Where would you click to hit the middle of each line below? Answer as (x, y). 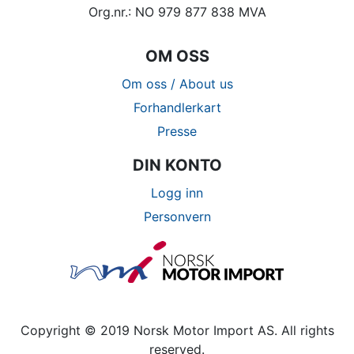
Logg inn (177, 193)
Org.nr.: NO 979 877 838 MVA (177, 12)
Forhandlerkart (177, 107)
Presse (177, 131)
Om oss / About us (177, 84)
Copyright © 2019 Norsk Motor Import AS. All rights (177, 330)
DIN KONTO (177, 165)
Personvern (177, 217)
